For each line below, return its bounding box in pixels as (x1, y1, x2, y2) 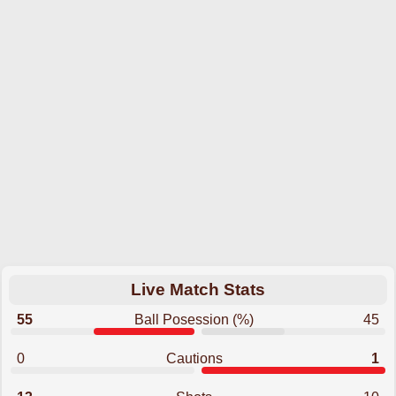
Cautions (165, 351, 223, 366)
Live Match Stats (131, 280, 265, 299)
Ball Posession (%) (134, 312, 255, 327)
